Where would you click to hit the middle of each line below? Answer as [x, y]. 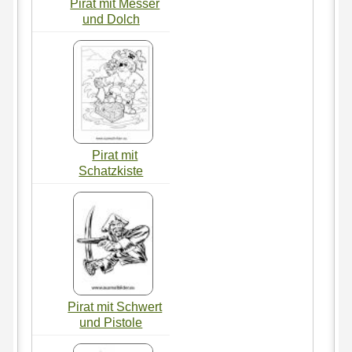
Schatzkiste [111, 170]
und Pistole [111, 322]
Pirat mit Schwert [115, 306]
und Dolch [111, 19]
